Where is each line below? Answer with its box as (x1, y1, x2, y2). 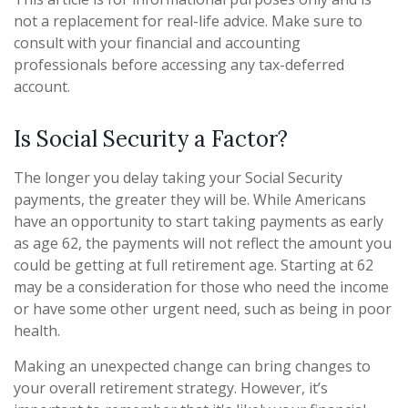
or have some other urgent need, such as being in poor (14, 298, 392, 319)
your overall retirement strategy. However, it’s (14, 377, 328, 398)
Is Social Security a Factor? (14, 124, 288, 153)
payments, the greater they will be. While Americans (14, 189, 366, 209)
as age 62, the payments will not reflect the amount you (14, 232, 392, 253)
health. (14, 320, 60, 341)
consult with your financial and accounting (14, 32, 301, 53)
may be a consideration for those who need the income (14, 276, 389, 297)
